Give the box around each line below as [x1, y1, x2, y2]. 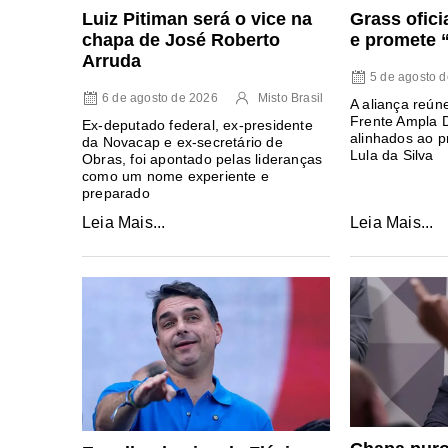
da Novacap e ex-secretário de [82, 133, 283, 150]
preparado [82, 184, 150, 201]
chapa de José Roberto [82, 29, 280, 50]
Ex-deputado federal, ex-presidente [82, 116, 313, 133]
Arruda [82, 50, 141, 71]
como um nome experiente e [82, 167, 269, 184]
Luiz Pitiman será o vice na [82, 8, 312, 29]
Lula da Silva [349, 147, 434, 164]
